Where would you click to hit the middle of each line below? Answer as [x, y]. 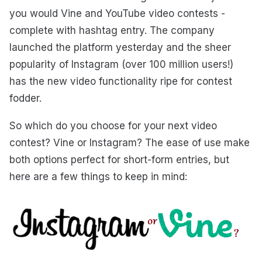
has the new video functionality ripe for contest [121, 82]
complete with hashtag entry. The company [112, 31]
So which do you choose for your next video [113, 125]
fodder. [25, 99]
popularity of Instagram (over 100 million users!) [121, 65]
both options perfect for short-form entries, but [119, 159]
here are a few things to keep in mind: [98, 176]
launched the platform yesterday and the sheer [120, 48]
